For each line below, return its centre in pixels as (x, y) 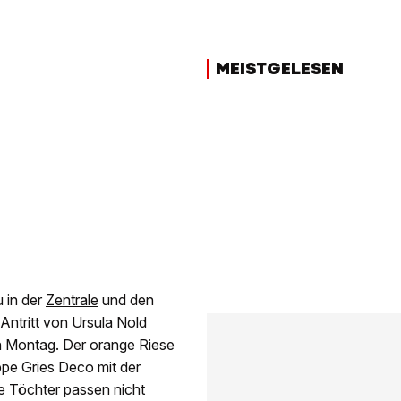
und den (126, 300)
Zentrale (72, 300)
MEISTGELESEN (280, 69)
